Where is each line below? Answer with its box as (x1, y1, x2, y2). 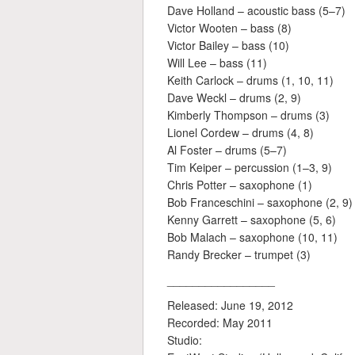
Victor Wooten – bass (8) (167, 20, 292, 36)
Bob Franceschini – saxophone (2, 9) (167, 194, 353, 211)
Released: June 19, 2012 (167, 297, 293, 314)
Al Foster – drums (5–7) (167, 142, 287, 158)
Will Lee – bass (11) (167, 55, 267, 71)
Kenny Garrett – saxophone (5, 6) (167, 212, 336, 228)
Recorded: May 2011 (167, 315, 273, 331)
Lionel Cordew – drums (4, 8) (167, 124, 314, 141)
